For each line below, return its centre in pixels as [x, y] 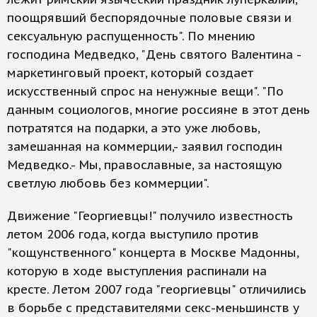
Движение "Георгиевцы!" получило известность [150, 216]
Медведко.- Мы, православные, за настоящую [145, 165]
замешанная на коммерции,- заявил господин [145, 146]
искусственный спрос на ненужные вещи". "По [145, 91]
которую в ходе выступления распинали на [137, 271]
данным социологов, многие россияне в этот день [158, 110]
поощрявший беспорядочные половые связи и [149, 18]
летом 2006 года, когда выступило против [133, 234]
